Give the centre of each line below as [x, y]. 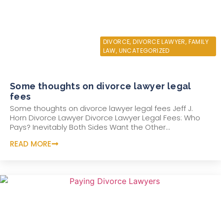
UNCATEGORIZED [144, 50]
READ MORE [31, 144]
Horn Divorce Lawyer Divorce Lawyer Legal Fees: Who [105, 117]
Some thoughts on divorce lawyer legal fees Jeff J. [101, 108]
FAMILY [199, 41]
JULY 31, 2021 [34, 40]
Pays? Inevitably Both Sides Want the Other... [90, 127]
